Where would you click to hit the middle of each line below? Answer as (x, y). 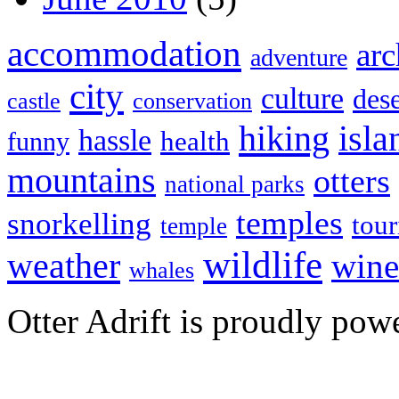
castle (34, 102)
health (195, 142)
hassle (115, 141)
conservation (192, 102)
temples (289, 223)
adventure (299, 58)
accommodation (124, 54)
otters (352, 181)
